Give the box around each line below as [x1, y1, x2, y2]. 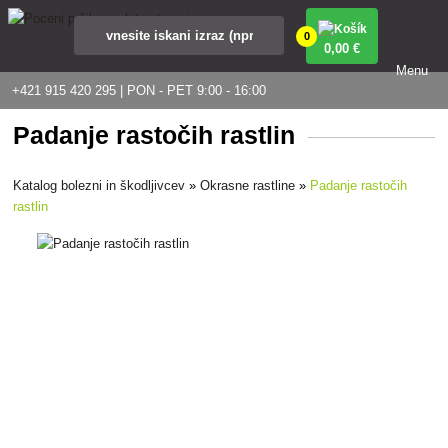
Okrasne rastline [200, 177, 296, 193]
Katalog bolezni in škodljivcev [13, 177, 186, 193]
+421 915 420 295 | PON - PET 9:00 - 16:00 [12, 83, 266, 98]
